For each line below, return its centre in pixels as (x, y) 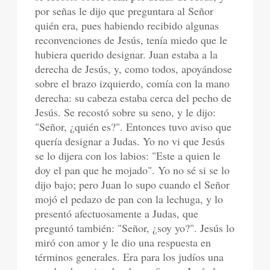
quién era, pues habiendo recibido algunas (127, 25)
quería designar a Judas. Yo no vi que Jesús (130, 141)
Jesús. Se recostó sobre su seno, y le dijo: (126, 112)
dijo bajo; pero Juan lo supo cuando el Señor (133, 184)
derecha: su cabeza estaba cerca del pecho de (133, 98)
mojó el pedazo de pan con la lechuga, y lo (129, 199)
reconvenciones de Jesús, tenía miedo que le (131, 40)
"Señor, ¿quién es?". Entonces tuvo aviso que (133, 127)
